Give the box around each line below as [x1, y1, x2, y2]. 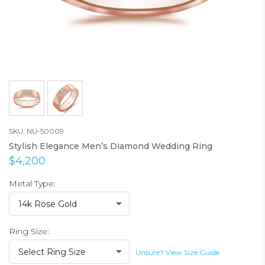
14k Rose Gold [18, 199, 77, 209]
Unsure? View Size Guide [135, 248, 219, 257]
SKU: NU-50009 [9, 127, 64, 135]
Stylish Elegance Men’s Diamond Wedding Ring [9, 141, 212, 151]
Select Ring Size [18, 247, 86, 257]
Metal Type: [9, 178, 56, 189]
